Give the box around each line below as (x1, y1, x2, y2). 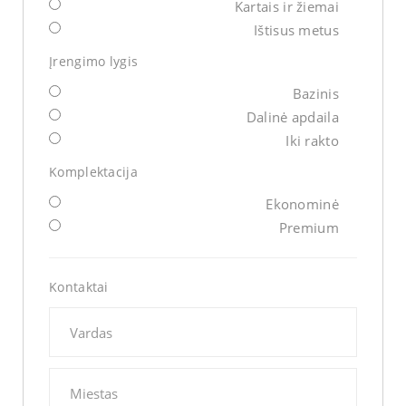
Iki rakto (285, 131, 339, 150)
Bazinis (292, 84, 339, 103)
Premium (278, 218, 339, 237)
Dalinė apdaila (246, 108, 339, 127)
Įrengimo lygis (49, 53, 139, 71)
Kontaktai (49, 278, 109, 296)
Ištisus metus (254, 21, 339, 40)
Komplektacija (49, 163, 138, 181)
